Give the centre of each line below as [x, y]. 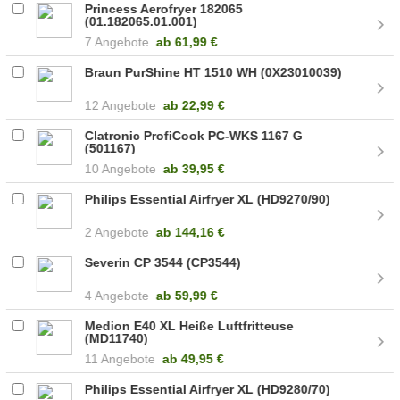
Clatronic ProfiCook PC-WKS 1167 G [194, 135]
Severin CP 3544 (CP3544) [163, 262]
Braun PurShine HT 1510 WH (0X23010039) [214, 72]
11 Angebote [121, 358]
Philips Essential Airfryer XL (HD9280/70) [208, 389]
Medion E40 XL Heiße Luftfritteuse [190, 325]
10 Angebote [121, 168]
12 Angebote [121, 105]
